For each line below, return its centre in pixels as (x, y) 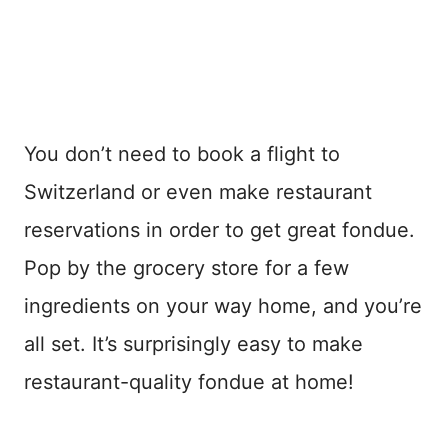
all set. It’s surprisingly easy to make (193, 343)
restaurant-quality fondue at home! (189, 381)
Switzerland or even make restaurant (198, 191)
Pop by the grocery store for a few (186, 267)
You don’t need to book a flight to (182, 153)
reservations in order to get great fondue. (219, 229)
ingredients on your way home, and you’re (223, 305)
